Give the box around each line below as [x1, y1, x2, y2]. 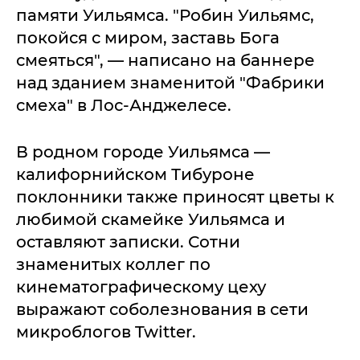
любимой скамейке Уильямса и [16, 209, 285, 229]
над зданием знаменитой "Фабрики [16, 72, 325, 92]
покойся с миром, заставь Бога [16, 27, 280, 47]
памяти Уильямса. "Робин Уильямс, [16, 5, 314, 25]
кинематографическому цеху [16, 276, 266, 297]
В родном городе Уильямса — [16, 141, 270, 162]
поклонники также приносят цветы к [16, 186, 334, 207]
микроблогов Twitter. [16, 321, 196, 342]
